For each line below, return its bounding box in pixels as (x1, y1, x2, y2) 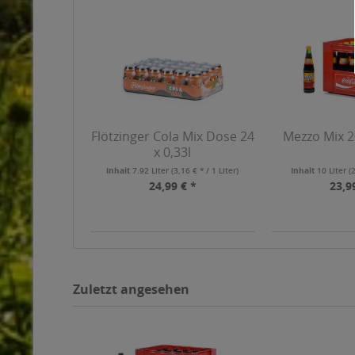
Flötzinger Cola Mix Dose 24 (90, 128, 254, 145)
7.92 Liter (132, 165, 172, 176)
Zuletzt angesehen (73, 281, 189, 298)
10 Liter (317, 165, 349, 176)
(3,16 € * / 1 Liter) (171, 165, 239, 176)
